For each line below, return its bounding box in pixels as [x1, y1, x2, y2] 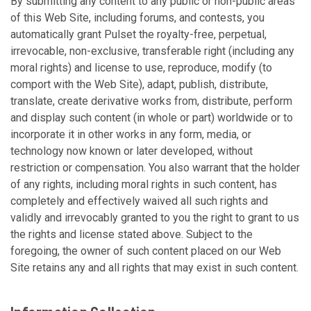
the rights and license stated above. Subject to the [10, 228, 253, 241]
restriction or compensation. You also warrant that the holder [10, 161, 300, 174]
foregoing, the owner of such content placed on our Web [10, 244, 281, 258]
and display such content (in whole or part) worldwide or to [10, 111, 293, 124]
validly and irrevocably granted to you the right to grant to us [10, 211, 299, 224]
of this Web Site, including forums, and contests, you [10, 11, 264, 24]
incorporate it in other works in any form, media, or [10, 128, 251, 141]
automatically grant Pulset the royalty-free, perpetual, [10, 28, 267, 41]
